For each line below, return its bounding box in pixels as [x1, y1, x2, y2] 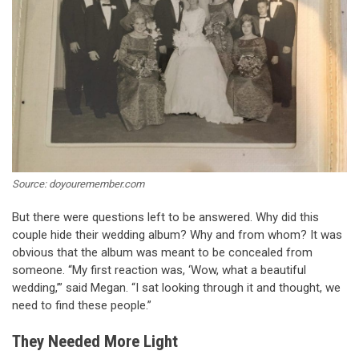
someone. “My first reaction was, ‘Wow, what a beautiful [12, 262, 306, 277]
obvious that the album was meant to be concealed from [12, 244, 313, 260]
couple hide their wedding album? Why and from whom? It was [12, 227, 342, 242]
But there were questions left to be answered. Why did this [12, 209, 319, 224]
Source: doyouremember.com [12, 177, 144, 190]
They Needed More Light [12, 332, 178, 352]
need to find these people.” [12, 297, 151, 313]
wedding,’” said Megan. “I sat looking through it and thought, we [12, 280, 341, 295]
